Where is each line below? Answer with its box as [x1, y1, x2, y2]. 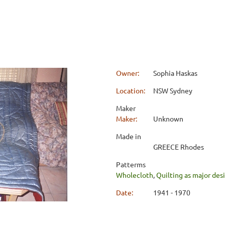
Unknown [153, 114, 183, 123]
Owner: [116, 68, 141, 77]
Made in [116, 131, 141, 141]
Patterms [116, 159, 146, 169]
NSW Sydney [153, 85, 192, 95]
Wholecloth [116, 170, 153, 179]
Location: [116, 85, 147, 95]
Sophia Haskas [153, 68, 197, 77]
